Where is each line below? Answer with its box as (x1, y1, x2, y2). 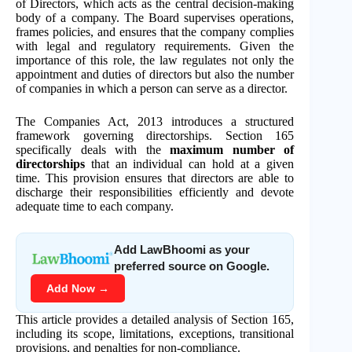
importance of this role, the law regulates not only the (16, 53, 295, 67)
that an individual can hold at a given (85, 156, 295, 170)
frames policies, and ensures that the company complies (16, 24, 295, 38)
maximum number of (170, 142, 295, 156)
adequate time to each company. (16, 199, 174, 213)
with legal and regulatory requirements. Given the (16, 38, 295, 53)
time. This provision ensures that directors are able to (16, 170, 295, 185)
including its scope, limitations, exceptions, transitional (16, 326, 295, 340)
